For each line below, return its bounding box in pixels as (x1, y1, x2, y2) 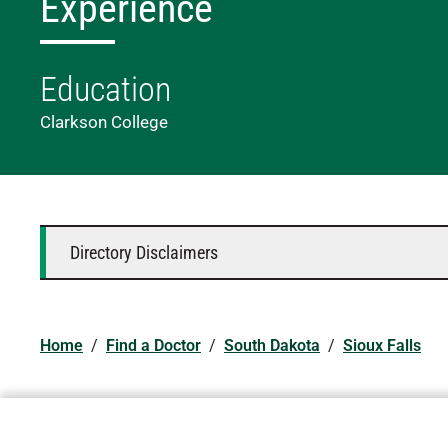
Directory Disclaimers (70, 241, 218, 263)
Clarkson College (40, 112, 168, 132)
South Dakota (224, 336, 320, 355)
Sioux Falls (343, 336, 421, 355)
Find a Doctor (106, 336, 201, 355)
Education (40, 69, 171, 109)
